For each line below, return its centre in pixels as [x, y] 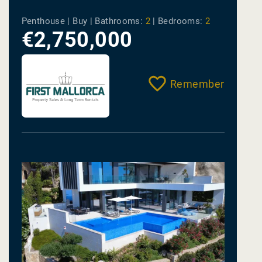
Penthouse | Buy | [58, 21]
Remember [197, 84]
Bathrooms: [119, 21]
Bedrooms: [180, 21]
